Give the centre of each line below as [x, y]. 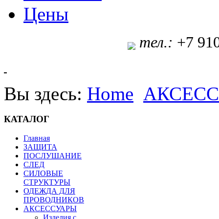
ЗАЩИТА [40, 147]
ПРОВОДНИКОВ [54, 199]
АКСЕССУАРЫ [50, 208]
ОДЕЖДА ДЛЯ [49, 191]
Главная [37, 138]
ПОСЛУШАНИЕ [53, 155]
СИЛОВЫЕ [43, 173]
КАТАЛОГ [27, 119]
